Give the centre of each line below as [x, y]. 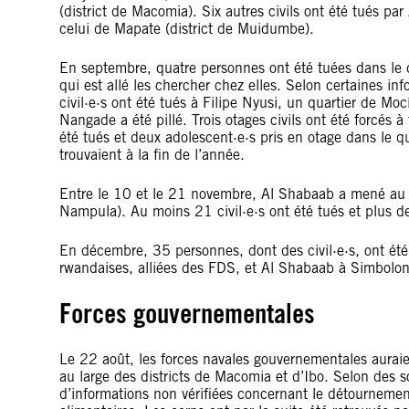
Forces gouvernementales [187, 313]
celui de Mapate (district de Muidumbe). [187, 29]
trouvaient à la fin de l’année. [152, 155]
